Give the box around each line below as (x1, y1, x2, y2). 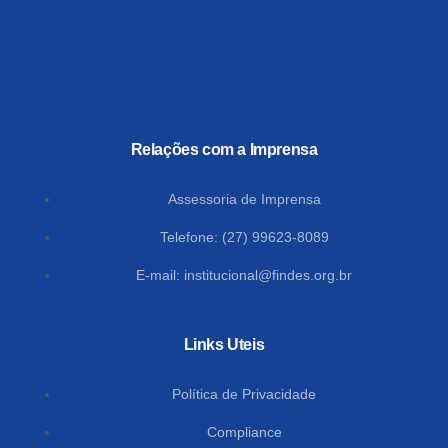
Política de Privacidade (172, 386, 316, 403)
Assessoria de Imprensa (167, 191, 321, 208)
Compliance (206, 424, 282, 441)
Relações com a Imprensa (130, 141, 318, 159)
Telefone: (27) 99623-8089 (159, 229, 329, 246)
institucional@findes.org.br (184, 267, 352, 284)
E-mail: (136, 267, 184, 284)
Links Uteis (183, 336, 265, 354)
